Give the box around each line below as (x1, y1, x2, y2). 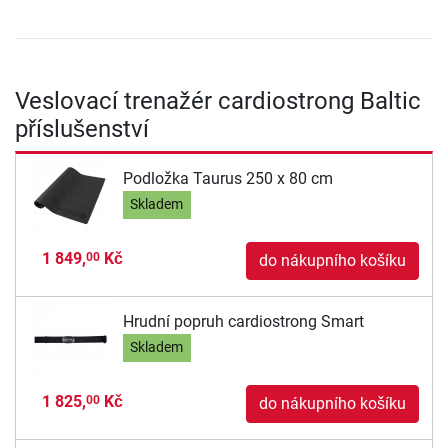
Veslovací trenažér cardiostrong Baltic (15, 87, 421, 116)
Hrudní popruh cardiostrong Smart (122, 311, 364, 331)
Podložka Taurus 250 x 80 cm (122, 168, 333, 188)
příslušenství (15, 115, 149, 144)
